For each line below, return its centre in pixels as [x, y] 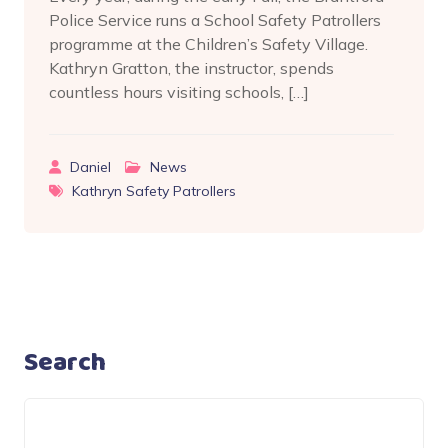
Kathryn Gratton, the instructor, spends [191, 67]
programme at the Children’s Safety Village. [208, 43]
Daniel [90, 166]
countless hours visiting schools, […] [179, 91]
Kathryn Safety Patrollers [154, 190]
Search [65, 362]
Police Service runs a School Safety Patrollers [215, 19]
